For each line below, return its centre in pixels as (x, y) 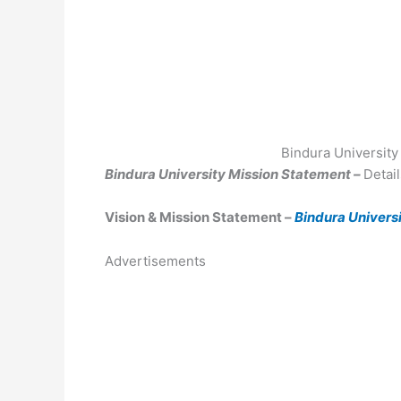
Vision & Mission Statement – (200, 217)
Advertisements (155, 261)
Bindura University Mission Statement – (234, 174)
